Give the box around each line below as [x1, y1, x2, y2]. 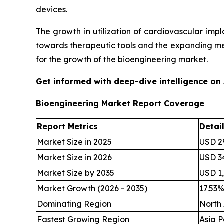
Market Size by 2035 [37, 167, 114, 178]
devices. [36, 4, 67, 14]
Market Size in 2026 [37, 152, 112, 162]
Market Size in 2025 [37, 136, 112, 147]
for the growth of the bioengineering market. [36, 54, 208, 64]
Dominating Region [37, 198, 111, 209]
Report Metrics [37, 121, 98, 131]
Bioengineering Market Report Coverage [36, 98, 204, 108]
